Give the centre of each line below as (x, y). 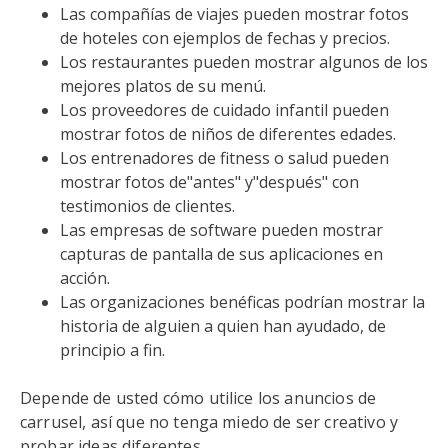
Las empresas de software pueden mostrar (221, 230)
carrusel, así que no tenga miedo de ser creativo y (209, 422)
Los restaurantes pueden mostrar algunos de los (244, 62)
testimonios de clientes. (147, 206)
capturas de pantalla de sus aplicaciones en (221, 254)
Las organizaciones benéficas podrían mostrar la (242, 302)
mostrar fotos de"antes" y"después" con (209, 182)
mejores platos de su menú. (163, 86)
